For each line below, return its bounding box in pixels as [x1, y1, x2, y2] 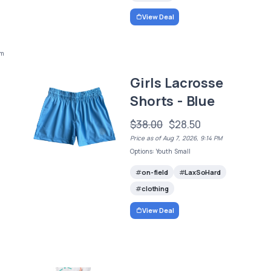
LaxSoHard [184, 167, 221, 177]
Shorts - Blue [130, 92, 215, 111]
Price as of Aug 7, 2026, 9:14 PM [130, 134, 223, 143]
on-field [142, 167, 168, 177]
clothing [142, 183, 169, 193]
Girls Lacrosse [130, 74, 223, 93]
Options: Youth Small [130, 147, 191, 156]
